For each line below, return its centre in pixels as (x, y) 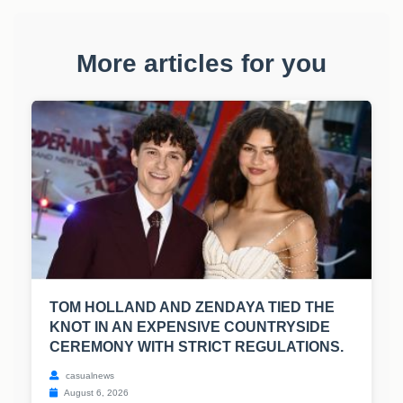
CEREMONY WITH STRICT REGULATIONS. (197, 347)
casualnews (89, 376)
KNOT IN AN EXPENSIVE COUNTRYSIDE (190, 327)
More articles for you (201, 64)
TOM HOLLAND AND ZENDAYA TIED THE (192, 308)
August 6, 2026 (95, 393)
